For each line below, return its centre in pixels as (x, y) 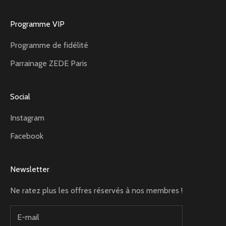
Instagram (27, 118)
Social (20, 96)
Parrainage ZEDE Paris (49, 63)
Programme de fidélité (49, 45)
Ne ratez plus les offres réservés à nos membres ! (96, 190)
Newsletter (30, 169)
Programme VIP (37, 24)
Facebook (27, 136)
